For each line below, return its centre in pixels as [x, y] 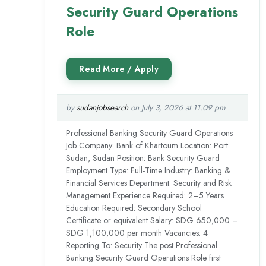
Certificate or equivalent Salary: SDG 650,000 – [152, 220]
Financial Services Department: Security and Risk [149, 183]
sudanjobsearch [103, 107]
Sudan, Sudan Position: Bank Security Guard [143, 158]
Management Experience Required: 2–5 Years [145, 195]
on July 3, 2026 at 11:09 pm [177, 107]
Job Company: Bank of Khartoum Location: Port [147, 145]
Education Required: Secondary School [134, 208]
